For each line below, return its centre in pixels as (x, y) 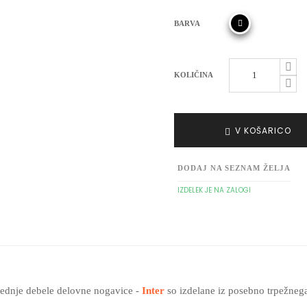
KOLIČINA (194, 75)
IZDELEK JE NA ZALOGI (214, 190)
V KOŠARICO (263, 131)
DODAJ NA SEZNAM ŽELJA (234, 168)
